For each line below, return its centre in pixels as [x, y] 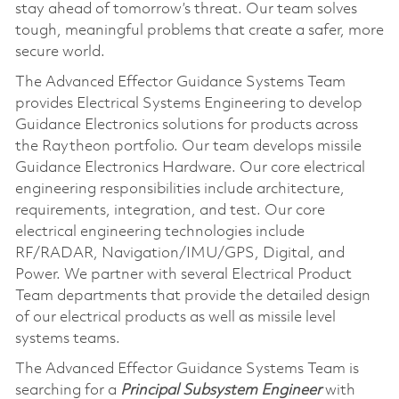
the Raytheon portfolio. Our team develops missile [188, 146]
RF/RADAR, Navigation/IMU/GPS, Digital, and [179, 253]
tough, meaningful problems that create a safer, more [199, 30]
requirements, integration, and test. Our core [170, 210]
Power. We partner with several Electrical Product [183, 274]
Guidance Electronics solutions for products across [186, 125]
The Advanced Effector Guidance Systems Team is [187, 369]
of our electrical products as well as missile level [175, 317]
